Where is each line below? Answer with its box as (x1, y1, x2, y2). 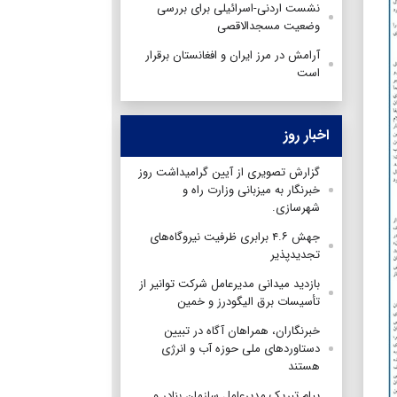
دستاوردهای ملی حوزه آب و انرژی (161, 339, 320, 358)
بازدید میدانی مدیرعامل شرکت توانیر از (139, 274, 320, 293)
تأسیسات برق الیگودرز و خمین (177, 292, 320, 311)
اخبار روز (284, 123, 329, 146)
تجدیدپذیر (270, 245, 320, 264)
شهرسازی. (272, 198, 320, 217)
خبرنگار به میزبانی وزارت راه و (183, 180, 320, 199)
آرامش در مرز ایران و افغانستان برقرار (145, 45, 320, 65)
